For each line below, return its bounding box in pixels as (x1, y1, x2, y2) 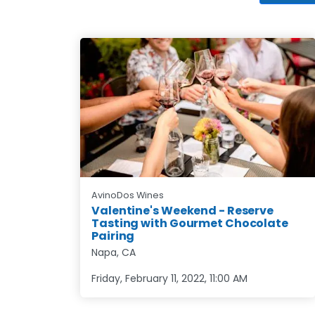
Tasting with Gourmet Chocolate (91, 214, 288, 231)
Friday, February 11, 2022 (91, 271, 205, 285)
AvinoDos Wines (91, 188, 164, 201)
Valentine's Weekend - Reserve (91, 202, 274, 219)
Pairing (91, 227, 135, 244)
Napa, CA (91, 245, 136, 259)
